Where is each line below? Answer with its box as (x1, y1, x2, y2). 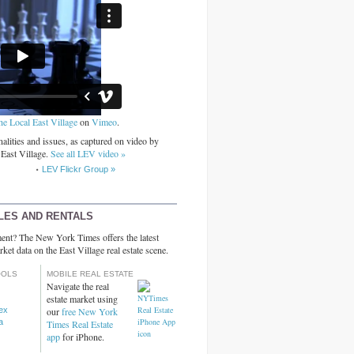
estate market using (47, 292, 118, 306)
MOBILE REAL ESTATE (47, 269, 134, 279)
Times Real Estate (47, 318, 113, 331)
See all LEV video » (51, 147, 126, 160)
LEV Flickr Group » (41, 164, 115, 174)
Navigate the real (47, 280, 109, 293)
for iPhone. (60, 330, 104, 344)
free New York (62, 305, 118, 318)
